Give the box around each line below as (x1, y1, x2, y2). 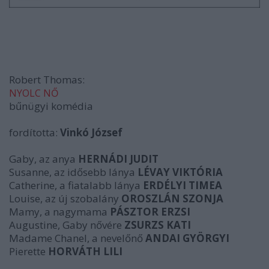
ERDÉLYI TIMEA (143, 178, 222, 192)
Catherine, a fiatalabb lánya (9, 178, 143, 192)
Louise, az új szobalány (9, 191, 121, 205)
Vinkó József (60, 125, 122, 139)
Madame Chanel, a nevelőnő (9, 231, 145, 245)
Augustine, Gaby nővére (9, 217, 124, 232)
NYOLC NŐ (9, 86, 58, 100)
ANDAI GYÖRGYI (145, 231, 229, 245)
